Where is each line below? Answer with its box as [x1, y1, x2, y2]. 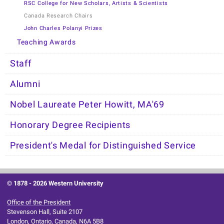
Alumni [10, 79, 40, 89]
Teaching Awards [17, 38, 76, 47]
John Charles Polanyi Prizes [24, 25, 102, 32]
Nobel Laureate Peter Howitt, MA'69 [10, 99, 164, 110]
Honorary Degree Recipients [10, 120, 131, 130]
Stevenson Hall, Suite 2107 [7, 208, 83, 216]
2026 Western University [33, 179, 104, 187]
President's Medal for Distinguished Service [10, 140, 196, 151]
